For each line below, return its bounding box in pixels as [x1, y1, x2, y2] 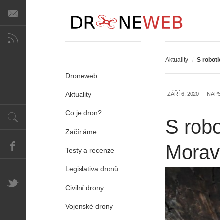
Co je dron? [65, 109, 102, 117]
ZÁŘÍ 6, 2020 [167, 91, 199, 97]
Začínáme [65, 128, 97, 136]
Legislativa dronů [65, 165, 118, 173]
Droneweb [65, 72, 97, 80]
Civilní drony [65, 184, 104, 192]
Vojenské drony [65, 202, 113, 210]
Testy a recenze [65, 146, 114, 154]
